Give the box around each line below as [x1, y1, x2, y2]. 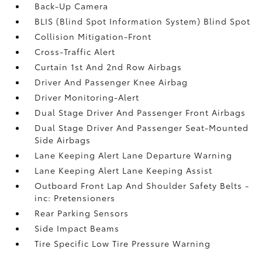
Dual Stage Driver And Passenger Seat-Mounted [35, 121, 249, 133]
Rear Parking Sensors [35, 206, 129, 219]
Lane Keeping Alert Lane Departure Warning [35, 149, 233, 161]
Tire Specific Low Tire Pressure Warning [35, 237, 211, 249]
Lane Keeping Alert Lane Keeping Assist [35, 164, 213, 176]
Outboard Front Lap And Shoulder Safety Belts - [35, 179, 250, 191]
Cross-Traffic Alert [35, 45, 116, 57]
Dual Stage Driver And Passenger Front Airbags [35, 106, 246, 118]
